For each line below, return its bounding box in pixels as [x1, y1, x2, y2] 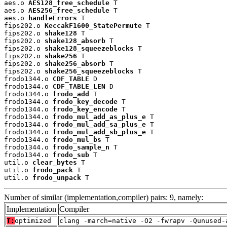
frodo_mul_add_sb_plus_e [53, 128, 146, 136]
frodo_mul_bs [53, 136, 101, 144]
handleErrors [28, 14, 77, 22]
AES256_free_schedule [28, 7, 109, 15]
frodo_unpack [32, 174, 81, 182]
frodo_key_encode [53, 105, 118, 113]
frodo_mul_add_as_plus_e [53, 113, 146, 121]
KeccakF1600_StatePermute [45, 22, 142, 30]
